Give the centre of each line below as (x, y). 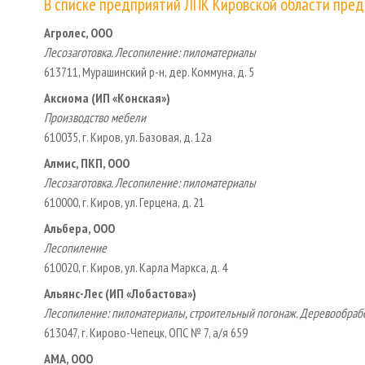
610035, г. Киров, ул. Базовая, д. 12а (128, 136)
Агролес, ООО (78, 32)
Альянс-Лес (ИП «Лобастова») (120, 293)
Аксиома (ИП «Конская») (107, 97)
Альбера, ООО (79, 228)
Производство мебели (95, 117)
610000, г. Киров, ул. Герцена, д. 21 (124, 202)
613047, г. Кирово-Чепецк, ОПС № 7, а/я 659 (146, 332)
